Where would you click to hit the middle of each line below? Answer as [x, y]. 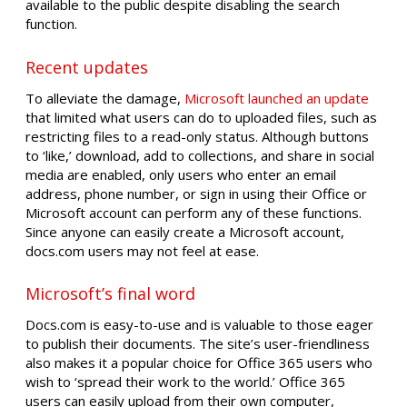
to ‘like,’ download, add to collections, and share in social [200, 155]
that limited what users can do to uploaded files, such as [201, 117]
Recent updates [87, 67]
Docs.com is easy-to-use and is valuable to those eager [199, 325]
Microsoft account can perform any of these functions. [194, 212]
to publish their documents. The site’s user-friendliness [198, 344]
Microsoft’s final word [110, 294]
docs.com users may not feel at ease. [142, 250]
